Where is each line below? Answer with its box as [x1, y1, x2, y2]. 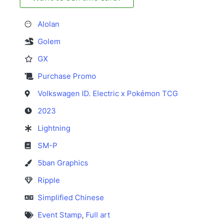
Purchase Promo [38, 71, 96, 81]
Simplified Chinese [38, 193, 104, 203]
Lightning [38, 123, 70, 133]
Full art [86, 210, 110, 220]
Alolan [38, 19, 59, 29]
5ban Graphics [38, 158, 88, 168]
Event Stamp [38, 210, 82, 220]
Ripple [38, 175, 60, 185]
